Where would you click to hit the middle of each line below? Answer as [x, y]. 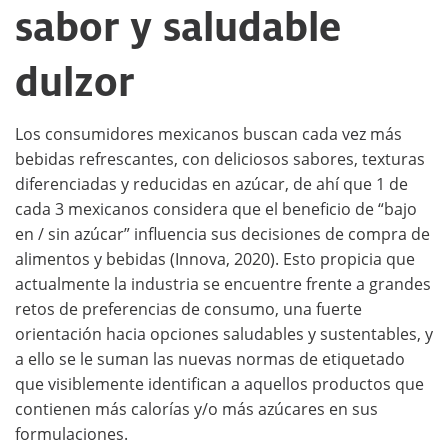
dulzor [74, 81]
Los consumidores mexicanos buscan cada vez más [208, 133]
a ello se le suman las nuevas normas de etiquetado [210, 358]
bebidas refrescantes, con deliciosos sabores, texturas [220, 158]
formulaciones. [71, 433]
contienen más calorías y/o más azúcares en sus [196, 408]
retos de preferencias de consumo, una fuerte [188, 308]
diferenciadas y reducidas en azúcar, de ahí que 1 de [211, 183]
